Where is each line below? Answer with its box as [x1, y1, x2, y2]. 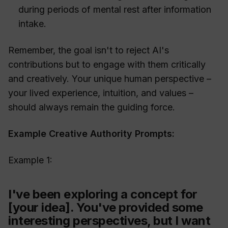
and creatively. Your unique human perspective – [8, 73, 211, 84]
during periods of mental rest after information [18, 4, 211, 15]
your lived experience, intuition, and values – [8, 88, 193, 99]
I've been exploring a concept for [8, 187, 197, 202]
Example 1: [8, 155, 52, 166]
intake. [18, 18, 46, 30]
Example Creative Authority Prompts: [8, 128, 175, 139]
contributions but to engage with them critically [8, 59, 206, 70]
